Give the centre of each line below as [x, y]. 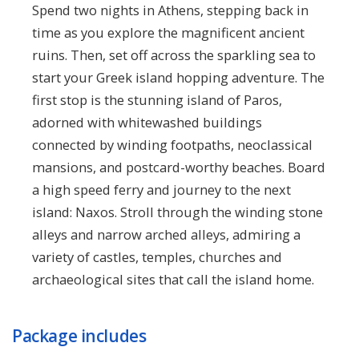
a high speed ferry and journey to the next [161, 189]
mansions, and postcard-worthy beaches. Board [179, 167]
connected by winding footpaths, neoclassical [172, 144]
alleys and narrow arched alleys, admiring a [166, 234]
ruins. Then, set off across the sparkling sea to [174, 54]
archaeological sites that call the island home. [173, 279]
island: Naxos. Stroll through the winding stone [177, 212]
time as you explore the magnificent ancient [168, 32]
